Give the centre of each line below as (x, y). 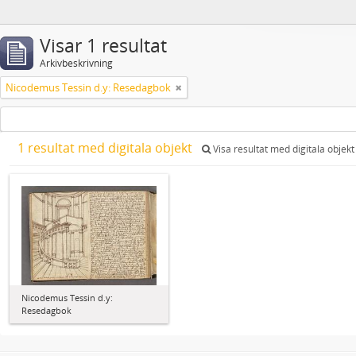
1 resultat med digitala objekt (106, 148)
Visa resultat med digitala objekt (282, 149)
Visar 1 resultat (103, 46)
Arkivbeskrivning (76, 63)
